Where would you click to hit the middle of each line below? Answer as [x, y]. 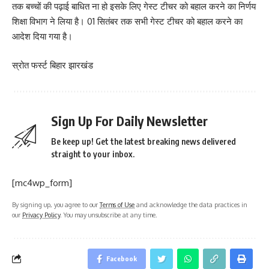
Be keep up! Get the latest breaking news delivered [144, 141]
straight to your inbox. [93, 154]
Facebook [122, 258]
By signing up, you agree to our [56, 204]
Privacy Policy [41, 214]
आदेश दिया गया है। [42, 36]
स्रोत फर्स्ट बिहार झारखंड [53, 65]
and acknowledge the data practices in [191, 204]
